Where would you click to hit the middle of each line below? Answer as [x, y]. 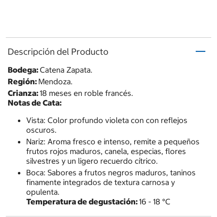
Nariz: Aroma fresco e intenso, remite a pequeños [113, 142]
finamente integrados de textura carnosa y [100, 182]
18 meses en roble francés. [86, 93]
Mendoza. [55, 82]
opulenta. [43, 192]
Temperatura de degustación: [82, 202]
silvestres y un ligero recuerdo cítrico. [92, 161]
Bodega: [24, 70]
